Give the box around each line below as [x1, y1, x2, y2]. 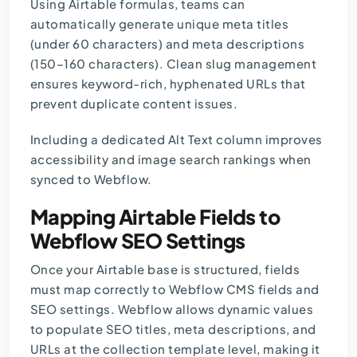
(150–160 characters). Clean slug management [29, 56, 317, 72]
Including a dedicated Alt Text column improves [29, 131, 323, 147]
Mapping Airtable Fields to [29, 204, 280, 230]
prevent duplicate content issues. [29, 96, 238, 112]
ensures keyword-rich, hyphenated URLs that [29, 76, 306, 92]
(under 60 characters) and [29, 36, 190, 52]
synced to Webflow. [29, 171, 152, 187]
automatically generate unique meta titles [29, 16, 289, 32]
